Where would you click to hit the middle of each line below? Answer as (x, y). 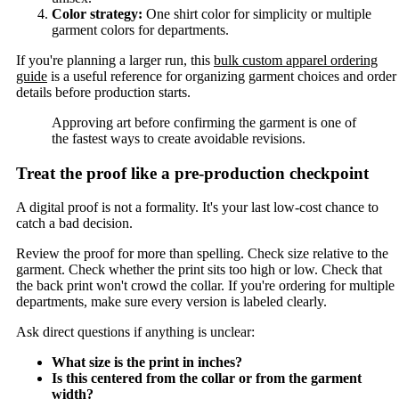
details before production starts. (103, 92)
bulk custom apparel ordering (296, 60)
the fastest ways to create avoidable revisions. (179, 138)
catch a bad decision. (74, 224)
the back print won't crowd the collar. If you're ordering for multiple (205, 286)
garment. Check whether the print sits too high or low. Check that (199, 270)
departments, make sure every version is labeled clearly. (171, 302)
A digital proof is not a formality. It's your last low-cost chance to (197, 208)
